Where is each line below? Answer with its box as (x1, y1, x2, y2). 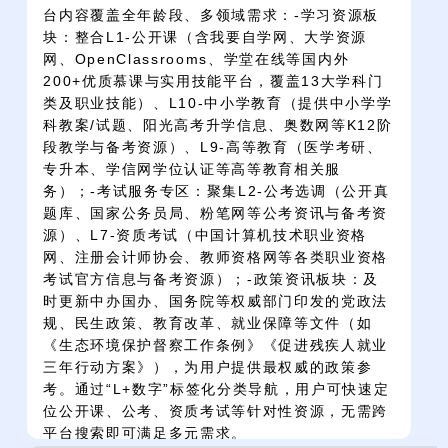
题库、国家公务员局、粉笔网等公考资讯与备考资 (43, 204, 389, 221)
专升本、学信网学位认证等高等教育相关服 (43, 160, 342, 177)
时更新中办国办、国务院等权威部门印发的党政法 (43, 292, 389, 309)
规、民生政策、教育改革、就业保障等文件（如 (43, 314, 373, 331)
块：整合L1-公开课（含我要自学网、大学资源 (43, 28, 368, 45)
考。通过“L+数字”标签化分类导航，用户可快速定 (43, 380, 390, 397)
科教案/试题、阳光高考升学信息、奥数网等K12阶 (43, 116, 393, 133)
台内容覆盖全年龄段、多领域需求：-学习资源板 (43, 6, 380, 23)
